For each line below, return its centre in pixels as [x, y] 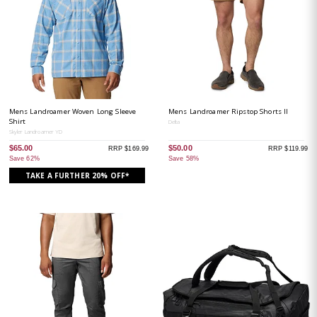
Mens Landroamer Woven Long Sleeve [73, 112]
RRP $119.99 [288, 148]
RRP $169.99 [128, 148]
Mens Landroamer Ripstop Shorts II [228, 112]
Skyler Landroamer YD [36, 132]
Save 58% [183, 158]
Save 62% [24, 158]
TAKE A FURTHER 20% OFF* [77, 175]
